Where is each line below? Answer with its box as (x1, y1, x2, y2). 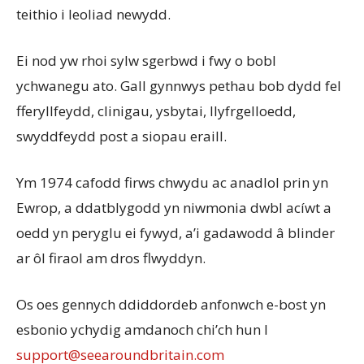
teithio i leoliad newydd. (16, 5, 171, 24)
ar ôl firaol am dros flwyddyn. (16, 249, 206, 268)
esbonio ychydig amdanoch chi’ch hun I (16, 320, 268, 340)
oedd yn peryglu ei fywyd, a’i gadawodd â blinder (16, 223, 335, 243)
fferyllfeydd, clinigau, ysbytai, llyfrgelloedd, (16, 102, 296, 121)
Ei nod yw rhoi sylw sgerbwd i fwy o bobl (16, 51, 276, 71)
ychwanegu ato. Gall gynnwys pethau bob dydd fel (16, 76, 341, 96)
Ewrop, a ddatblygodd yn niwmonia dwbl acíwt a (16, 198, 331, 218)
